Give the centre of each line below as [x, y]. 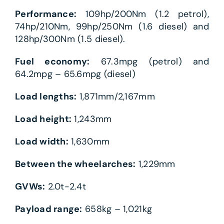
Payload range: [48, 209]
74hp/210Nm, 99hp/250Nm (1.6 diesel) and [112, 27]
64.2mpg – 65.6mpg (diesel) [75, 74]
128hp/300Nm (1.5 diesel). [70, 39]
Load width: [41, 142]
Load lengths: [46, 97]
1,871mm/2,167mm [116, 97]
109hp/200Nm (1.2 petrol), [143, 14]
